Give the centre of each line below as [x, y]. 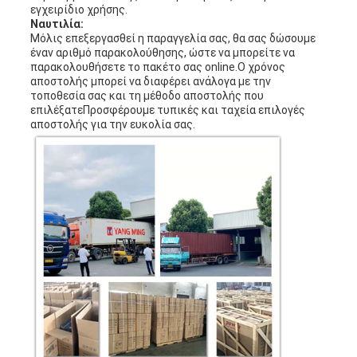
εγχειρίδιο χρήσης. [78, 9]
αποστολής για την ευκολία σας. [112, 124]
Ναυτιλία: [57, 24]
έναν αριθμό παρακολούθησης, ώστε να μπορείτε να [162, 52]
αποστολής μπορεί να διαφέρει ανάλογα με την [150, 81]
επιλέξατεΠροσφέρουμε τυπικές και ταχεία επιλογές [167, 110]
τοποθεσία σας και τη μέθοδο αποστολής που [147, 95]
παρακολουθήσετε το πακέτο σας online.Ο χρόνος [157, 67]
